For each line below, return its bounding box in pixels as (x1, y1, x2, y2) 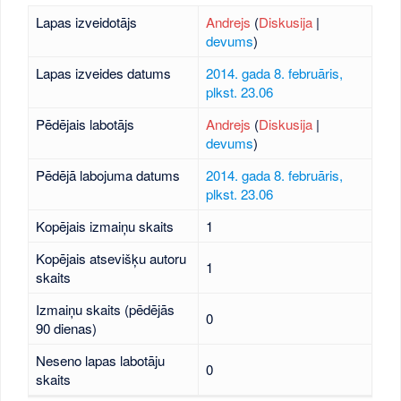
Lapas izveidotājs (35, 13, 137, 31)
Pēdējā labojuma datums (35, 166, 180, 184)
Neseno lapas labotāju (35, 351, 165, 370)
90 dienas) (35, 319, 97, 337)
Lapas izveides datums (35, 64, 171, 82)
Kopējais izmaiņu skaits (35, 217, 174, 235)
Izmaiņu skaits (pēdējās (35, 300, 175, 319)
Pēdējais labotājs (35, 115, 134, 133)
